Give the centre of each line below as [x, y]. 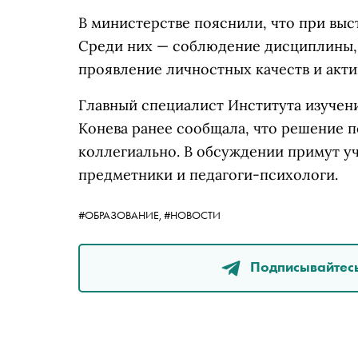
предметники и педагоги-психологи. [208, 175]
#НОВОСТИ [192, 215]
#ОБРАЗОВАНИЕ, [121, 215]
